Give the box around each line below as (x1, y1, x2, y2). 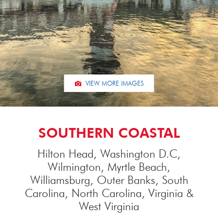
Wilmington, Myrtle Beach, (48, 160, 170, 173)
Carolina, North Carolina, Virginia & (24, 186, 194, 200)
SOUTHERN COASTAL (38, 125, 180, 141)
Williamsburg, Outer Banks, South (30, 173, 188, 186)
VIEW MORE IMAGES (83, 79, 144, 87)
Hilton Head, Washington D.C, (37, 147, 181, 160)
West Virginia (79, 200, 139, 213)
